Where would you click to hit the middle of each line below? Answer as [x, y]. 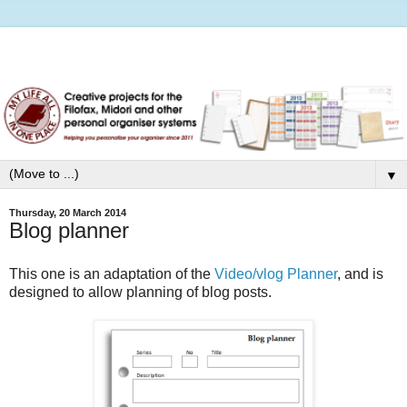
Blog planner [69, 231]
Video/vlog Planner [276, 273]
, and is [360, 273]
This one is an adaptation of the [112, 273]
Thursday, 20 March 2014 [68, 213]
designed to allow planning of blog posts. [140, 292]
